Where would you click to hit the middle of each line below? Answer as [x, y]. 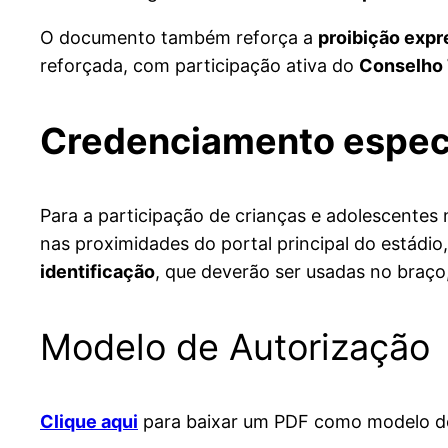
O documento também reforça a [179, 38]
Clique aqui [89, 422]
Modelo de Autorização [235, 347]
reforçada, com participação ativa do [199, 66]
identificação [97, 272]
